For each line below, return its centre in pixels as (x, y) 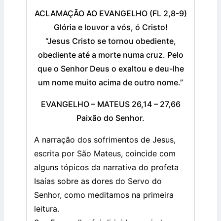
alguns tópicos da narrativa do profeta (106, 167)
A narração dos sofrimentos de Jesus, (105, 140)
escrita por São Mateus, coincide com (105, 154)
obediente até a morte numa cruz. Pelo (110, 55)
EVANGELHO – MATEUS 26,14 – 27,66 (110, 104)
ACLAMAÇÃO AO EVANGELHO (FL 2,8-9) (110, 14)
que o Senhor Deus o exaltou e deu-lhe (110, 69)
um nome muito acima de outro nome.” (110, 83)
